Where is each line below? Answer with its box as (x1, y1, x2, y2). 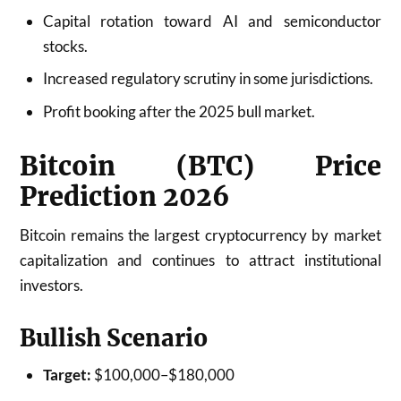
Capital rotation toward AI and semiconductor (42, 11, 381, 30)
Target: (42, 364, 91, 384)
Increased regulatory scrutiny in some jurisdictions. (42, 69, 373, 88)
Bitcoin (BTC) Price (20, 149, 381, 183)
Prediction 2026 (20, 180, 231, 213)
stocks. (42, 36, 88, 55)
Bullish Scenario (20, 323, 209, 353)
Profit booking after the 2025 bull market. (42, 101, 315, 121)
